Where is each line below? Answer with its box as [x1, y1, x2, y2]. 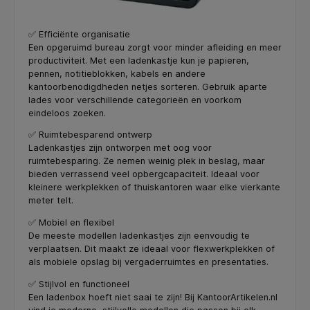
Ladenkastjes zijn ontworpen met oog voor [28, 143, 212, 154]
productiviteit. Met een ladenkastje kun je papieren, [28, 55, 249, 66]
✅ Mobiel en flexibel [28, 217, 114, 228]
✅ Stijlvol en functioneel [28, 279, 129, 290]
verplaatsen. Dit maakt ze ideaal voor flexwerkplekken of [28, 244, 275, 255]
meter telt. [28, 195, 73, 206]
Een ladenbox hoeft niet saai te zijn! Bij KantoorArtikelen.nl [28, 292, 277, 303]
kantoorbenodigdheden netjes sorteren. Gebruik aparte [28, 81, 267, 92]
